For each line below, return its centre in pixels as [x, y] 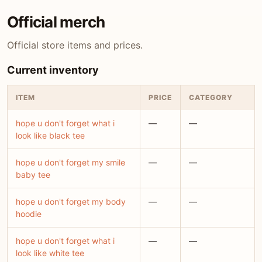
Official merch [56, 22]
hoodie [29, 214]
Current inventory [53, 70]
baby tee [33, 175]
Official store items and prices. [75, 45]
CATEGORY [211, 97]
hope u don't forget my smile [70, 162]
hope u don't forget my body [71, 201]
